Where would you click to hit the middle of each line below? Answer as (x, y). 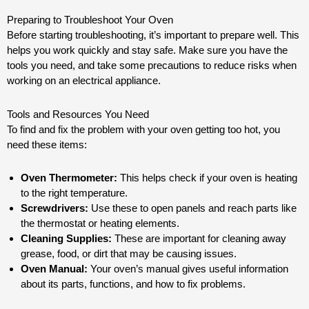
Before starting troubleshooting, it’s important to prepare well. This (153, 35)
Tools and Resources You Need (78, 114)
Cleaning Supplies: (66, 238)
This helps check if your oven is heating (207, 177)
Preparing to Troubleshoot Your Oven (90, 20)
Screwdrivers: (54, 208)
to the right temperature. (74, 192)
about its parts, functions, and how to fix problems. (133, 283)
